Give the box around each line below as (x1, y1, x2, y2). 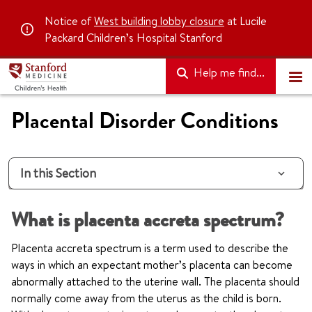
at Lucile (224, 13, 267, 29)
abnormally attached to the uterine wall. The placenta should (11, 274, 299, 289)
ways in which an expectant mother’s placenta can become (11, 257, 292, 272)
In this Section (20, 164, 96, 182)
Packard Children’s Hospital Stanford (45, 30, 222, 45)
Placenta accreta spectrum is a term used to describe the (11, 240, 288, 256)
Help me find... (191, 65, 265, 80)
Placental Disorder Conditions (11, 107, 279, 135)
